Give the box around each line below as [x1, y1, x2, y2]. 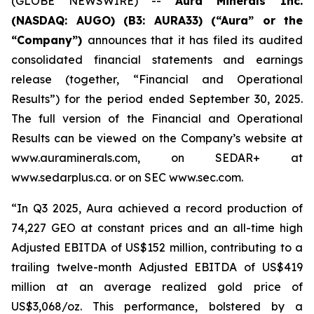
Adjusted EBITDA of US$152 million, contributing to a [11, 240, 303, 254]
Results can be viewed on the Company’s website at [11, 131, 303, 145]
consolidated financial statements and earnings [11, 53, 303, 67]
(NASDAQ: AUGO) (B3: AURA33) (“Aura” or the [11, 13, 303, 27]
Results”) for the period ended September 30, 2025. [11, 92, 303, 106]
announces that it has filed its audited [87, 33, 303, 47]
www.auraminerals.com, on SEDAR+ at [11, 151, 303, 165]
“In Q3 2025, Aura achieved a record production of [11, 201, 303, 215]
